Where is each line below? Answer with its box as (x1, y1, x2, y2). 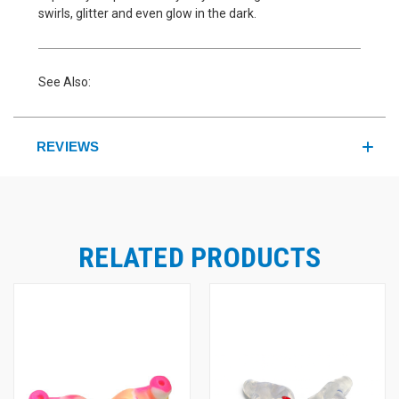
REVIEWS (36, 138, 100, 154)
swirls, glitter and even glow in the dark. (38, 5, 256, 20)
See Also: (38, 74, 91, 89)
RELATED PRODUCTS (78, 240, 321, 274)
